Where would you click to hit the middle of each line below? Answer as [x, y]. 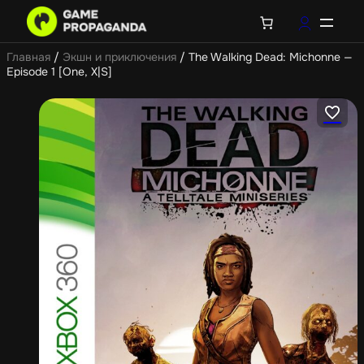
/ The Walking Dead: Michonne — [264, 57]
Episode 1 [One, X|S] [59, 71]
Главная [28, 57]
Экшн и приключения [119, 57]
